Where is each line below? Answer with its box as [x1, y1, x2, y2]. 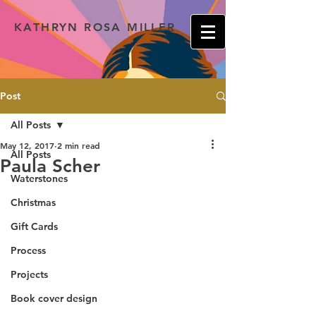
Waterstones [11, 172, 68, 185]
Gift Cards [11, 220, 58, 233]
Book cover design [11, 292, 97, 305]
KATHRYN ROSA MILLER [14, 20, 176, 34]
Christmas [11, 196, 56, 209]
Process [11, 244, 46, 257]
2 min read [57, 140, 100, 151]
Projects [11, 268, 48, 281]
